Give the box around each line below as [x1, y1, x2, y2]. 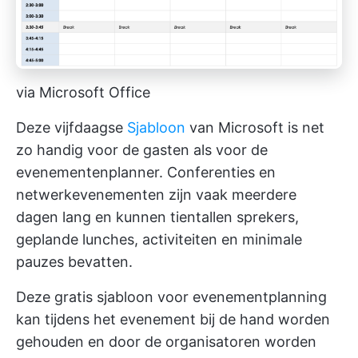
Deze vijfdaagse [16, 118, 127, 136]
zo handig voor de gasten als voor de [16, 141, 268, 158]
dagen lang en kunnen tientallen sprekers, [16, 208, 299, 225]
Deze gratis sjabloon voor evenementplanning [16, 288, 327, 305]
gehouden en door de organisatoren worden [16, 332, 316, 350]
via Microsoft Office [16, 83, 150, 101]
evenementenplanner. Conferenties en [16, 163, 276, 181]
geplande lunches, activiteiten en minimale [16, 230, 302, 248]
